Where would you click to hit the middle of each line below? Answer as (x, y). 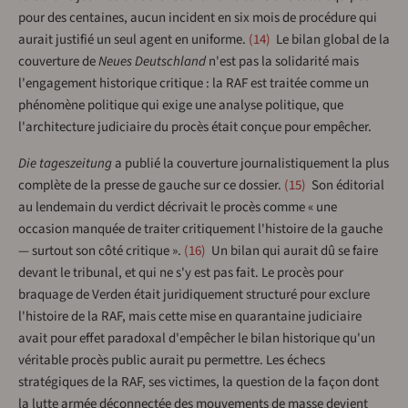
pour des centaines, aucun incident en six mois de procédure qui (198, 18)
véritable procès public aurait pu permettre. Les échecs (172, 361)
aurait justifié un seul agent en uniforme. (132, 40)
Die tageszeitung (65, 164)
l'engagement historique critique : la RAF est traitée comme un (194, 84)
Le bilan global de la (331, 40)
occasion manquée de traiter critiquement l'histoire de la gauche (200, 229)
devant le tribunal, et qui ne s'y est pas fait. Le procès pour (181, 273)
